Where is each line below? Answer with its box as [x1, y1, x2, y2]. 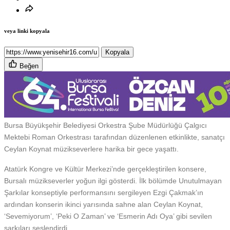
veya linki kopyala [4, 28, 50, 34]
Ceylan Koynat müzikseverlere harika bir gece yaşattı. [4, 145, 179, 154]
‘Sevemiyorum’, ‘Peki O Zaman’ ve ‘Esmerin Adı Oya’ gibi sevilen [4, 212, 212, 221]
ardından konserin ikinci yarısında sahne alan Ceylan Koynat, [4, 200, 203, 209]
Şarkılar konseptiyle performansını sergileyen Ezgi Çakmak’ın [4, 188, 203, 197]
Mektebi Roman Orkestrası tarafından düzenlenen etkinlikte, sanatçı [4, 133, 225, 142]
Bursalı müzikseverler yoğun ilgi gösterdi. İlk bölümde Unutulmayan [4, 177, 222, 185]
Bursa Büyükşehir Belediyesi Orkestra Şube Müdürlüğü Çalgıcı [4, 121, 207, 130]
